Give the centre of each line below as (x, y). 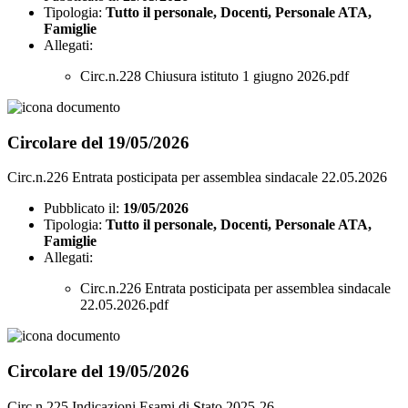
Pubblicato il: (82, 209)
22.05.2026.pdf (124, 305)
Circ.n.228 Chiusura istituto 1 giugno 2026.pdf (214, 76)
